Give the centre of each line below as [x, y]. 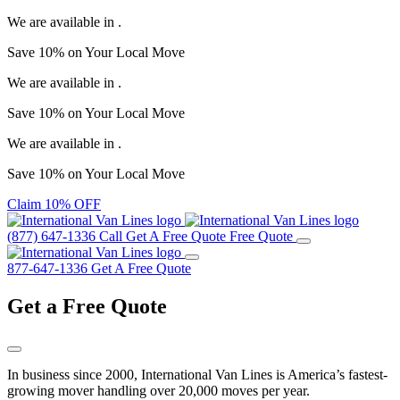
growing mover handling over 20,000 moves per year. [158, 390]
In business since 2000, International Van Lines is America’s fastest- [197, 374]
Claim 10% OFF [54, 204]
